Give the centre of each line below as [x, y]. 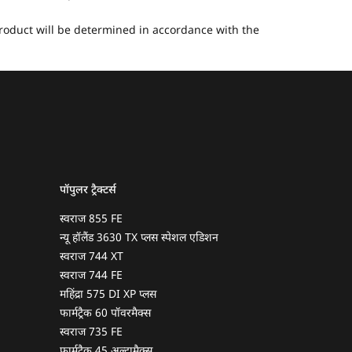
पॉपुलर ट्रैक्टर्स [88, 191]
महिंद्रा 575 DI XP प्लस [108, 295]
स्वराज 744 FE [91, 277]
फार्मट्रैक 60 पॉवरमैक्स [105, 314]
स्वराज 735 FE [91, 333]
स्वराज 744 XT [92, 258]
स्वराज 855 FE [91, 220]
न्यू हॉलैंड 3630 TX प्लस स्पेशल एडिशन [139, 239]
